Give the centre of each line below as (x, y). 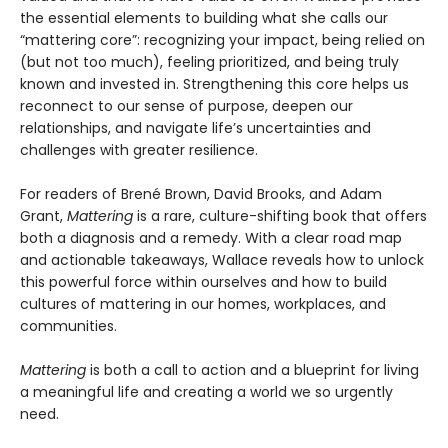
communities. (71, 326)
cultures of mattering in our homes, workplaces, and (203, 304)
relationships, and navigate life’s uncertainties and (195, 128)
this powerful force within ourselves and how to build (203, 282)
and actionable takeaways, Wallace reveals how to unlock (222, 260)
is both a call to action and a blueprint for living (252, 370)
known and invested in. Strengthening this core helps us (214, 84)
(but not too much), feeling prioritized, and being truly (209, 62)
